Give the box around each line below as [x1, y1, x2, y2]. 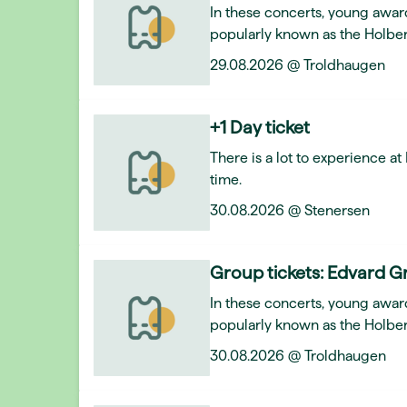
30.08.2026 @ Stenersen [210, 203, 370, 218]
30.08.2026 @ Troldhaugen [210, 348, 386, 363]
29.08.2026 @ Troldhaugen [210, 57, 385, 73]
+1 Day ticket [210, 117, 310, 137]
